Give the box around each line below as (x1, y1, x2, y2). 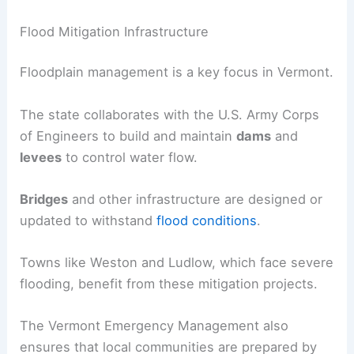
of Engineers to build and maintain (20, 127, 237, 144)
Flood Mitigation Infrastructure (20, 23, 209, 40)
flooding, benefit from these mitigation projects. (20, 276, 318, 292)
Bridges (20, 190, 69, 207)
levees (20, 149, 62, 165)
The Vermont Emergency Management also (20, 318, 289, 334)
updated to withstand (20, 212, 157, 228)
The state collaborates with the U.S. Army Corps (20, 106, 320, 122)
